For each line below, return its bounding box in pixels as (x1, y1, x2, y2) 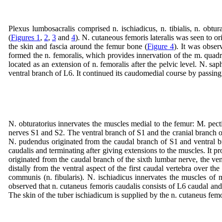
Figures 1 (11, 33, 40, 42)
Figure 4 (147, 42, 174, 51)
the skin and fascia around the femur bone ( (8, 42, 147, 51)
